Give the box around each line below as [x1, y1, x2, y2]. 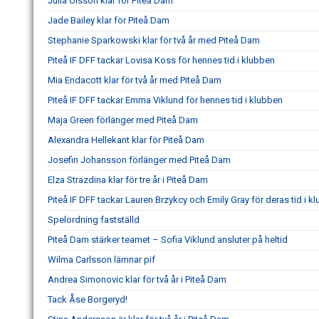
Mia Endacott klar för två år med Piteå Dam [48, 74, 221, 85]
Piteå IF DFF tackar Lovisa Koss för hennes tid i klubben [48, 54, 275, 66]
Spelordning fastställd [48, 214, 140, 225]
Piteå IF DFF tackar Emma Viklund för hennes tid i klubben [48, 94, 283, 105]
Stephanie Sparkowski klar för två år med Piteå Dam [48, 34, 260, 46]
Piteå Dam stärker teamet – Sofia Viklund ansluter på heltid [48, 234, 288, 245]
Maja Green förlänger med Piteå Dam [48, 114, 198, 125]
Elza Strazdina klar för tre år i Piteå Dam [48, 174, 208, 185]
